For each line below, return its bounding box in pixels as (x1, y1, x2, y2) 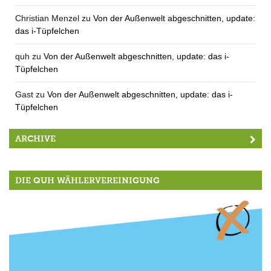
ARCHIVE (15, 133, 56, 144)
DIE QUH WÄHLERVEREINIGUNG (15, 175, 160, 186)
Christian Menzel (15, 13, 79, 23)
